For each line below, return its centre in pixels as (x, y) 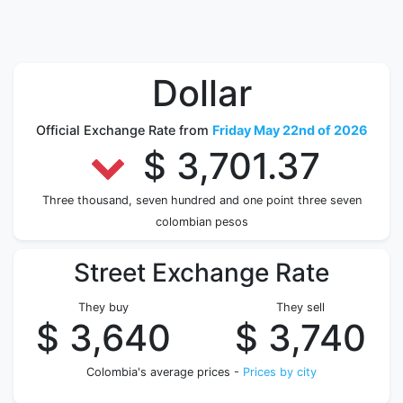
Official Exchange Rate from (124, 130)
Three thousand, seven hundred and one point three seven (201, 200)
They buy (103, 307)
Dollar (201, 93)
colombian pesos (201, 222)
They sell (300, 307)
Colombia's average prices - (165, 372)
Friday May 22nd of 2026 (290, 130)
